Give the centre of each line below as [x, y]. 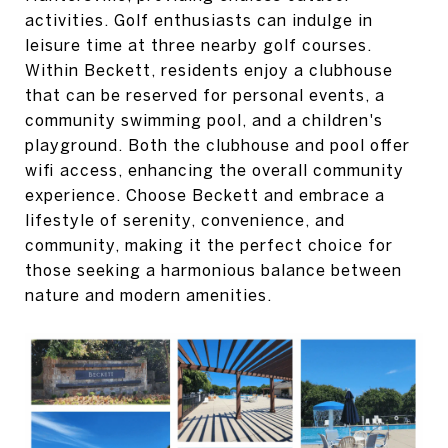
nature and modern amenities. [148, 294]
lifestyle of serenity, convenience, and [185, 219]
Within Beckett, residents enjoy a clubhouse [209, 69]
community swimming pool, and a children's [204, 119]
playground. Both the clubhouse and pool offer [217, 144]
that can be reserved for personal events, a [205, 94]
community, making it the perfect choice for [209, 244]
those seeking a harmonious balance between [213, 269]
